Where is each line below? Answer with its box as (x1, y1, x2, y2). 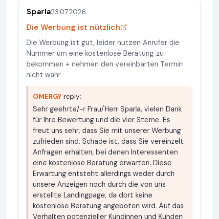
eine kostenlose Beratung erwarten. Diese (33, 158, 172, 167)
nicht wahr (26, 70, 61, 80)
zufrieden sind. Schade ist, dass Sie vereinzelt (33, 137, 184, 146)
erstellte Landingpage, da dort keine (33, 191, 153, 199)
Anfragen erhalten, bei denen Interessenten (33, 148, 178, 156)
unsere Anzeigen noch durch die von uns (33, 180, 166, 189)
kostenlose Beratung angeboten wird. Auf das (33, 201, 184, 210)
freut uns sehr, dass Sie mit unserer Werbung (33, 126, 181, 135)
